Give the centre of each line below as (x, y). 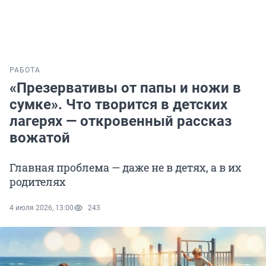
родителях (38, 182)
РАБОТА (25, 70)
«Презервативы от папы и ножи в (125, 88)
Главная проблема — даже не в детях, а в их (126, 168)
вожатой (40, 138)
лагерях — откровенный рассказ (121, 121)
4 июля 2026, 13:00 (42, 208)
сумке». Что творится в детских (118, 105)
